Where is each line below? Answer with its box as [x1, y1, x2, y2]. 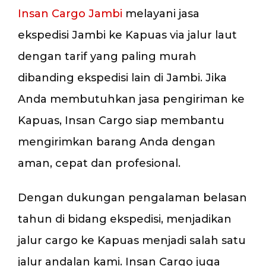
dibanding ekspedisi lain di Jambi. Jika [18, 71, 227, 84]
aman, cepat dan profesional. [18, 157, 180, 170]
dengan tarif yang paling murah [18, 50, 197, 63]
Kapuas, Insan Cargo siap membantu [18, 114, 224, 127]
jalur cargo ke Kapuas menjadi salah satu [18, 233, 246, 247]
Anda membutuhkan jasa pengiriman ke [18, 93, 245, 106]
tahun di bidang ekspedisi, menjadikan [18, 212, 232, 226]
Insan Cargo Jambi [18, 7, 122, 20]
